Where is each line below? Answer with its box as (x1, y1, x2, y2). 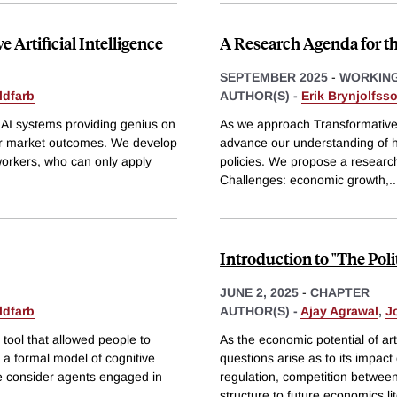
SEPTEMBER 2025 (220, 70, 328, 85)
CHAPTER (310, 284, 370, 300)
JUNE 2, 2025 (220, 284, 299, 300)
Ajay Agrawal (300, 303, 378, 318)
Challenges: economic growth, (220, 172, 389, 187)
